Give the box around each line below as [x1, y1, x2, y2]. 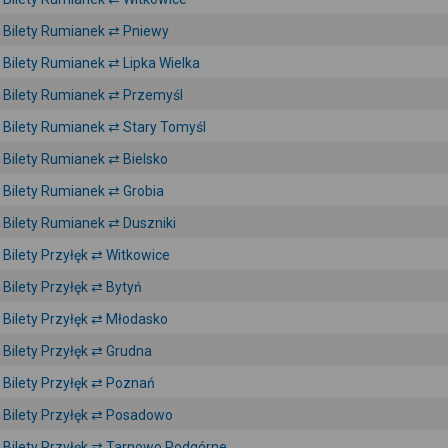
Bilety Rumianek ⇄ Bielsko [3, 151, 168, 167]
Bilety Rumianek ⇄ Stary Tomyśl [3, 119, 206, 135]
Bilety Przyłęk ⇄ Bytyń [3, 279, 142, 295]
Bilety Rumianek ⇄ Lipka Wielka [3, 55, 200, 71]
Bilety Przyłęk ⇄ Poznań [3, 375, 155, 391]
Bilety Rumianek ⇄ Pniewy [3, 23, 169, 39]
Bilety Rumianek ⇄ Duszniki [3, 215, 176, 231]
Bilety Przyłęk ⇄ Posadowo [3, 407, 173, 423]
